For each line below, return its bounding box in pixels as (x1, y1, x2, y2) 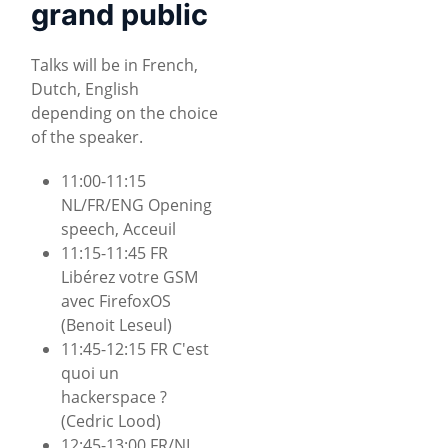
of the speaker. (31, 125, 143, 148)
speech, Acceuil (61, 217, 176, 240)
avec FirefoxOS (61, 289, 171, 312)
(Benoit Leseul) (61, 313, 172, 336)
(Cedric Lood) (61, 409, 161, 432)
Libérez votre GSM (61, 265, 198, 288)
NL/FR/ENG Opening (61, 193, 212, 216)
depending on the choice (31, 101, 218, 124)
